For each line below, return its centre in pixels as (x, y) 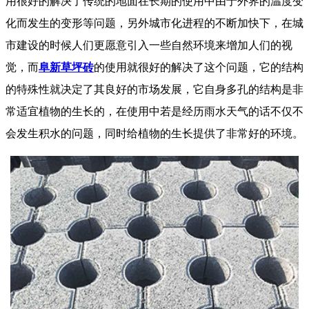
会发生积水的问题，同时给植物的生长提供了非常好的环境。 (154, 133)
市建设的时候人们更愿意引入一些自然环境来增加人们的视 (149, 45)
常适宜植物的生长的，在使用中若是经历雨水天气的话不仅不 (154, 111)
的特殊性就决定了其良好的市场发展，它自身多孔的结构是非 (154, 89)
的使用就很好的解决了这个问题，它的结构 (199, 67)
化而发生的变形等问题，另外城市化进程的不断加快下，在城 (154, 23)
